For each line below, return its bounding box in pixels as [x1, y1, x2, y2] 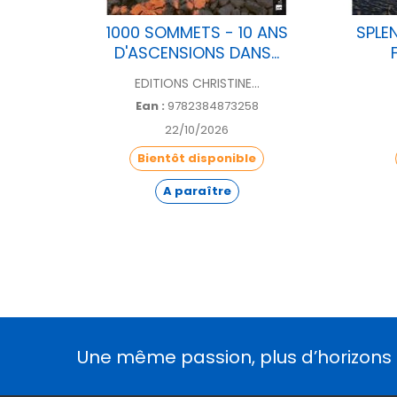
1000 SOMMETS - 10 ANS [105, 21, 288, 43]
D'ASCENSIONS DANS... [114, 42, 279, 64]
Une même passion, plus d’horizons [77, 345, 392, 370]
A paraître [162, 183, 231, 199]
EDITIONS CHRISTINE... [134, 74, 260, 92]
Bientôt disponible [137, 150, 256, 167]
